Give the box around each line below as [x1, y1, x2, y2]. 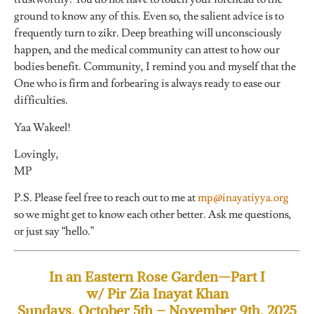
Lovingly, [14, 147, 59, 162]
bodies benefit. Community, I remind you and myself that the [14, 60, 296, 74]
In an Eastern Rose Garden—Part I [49, 267, 265, 285]
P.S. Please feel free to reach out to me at [14, 191, 198, 205]
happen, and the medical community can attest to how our [14, 43, 280, 57]
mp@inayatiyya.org [198, 191, 289, 205]
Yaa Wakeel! [14, 120, 71, 135]
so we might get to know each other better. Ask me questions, [14, 207, 292, 222]
